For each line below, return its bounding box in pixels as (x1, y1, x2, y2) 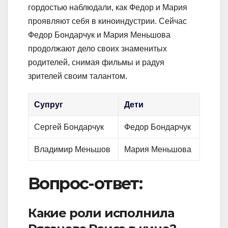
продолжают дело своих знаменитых (28, 44, 167, 53)
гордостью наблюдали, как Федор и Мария (28, 3, 187, 12)
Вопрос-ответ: (28, 173, 142, 193)
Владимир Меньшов (34, 145, 111, 154)
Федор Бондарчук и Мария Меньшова (28, 30, 170, 39)
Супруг (34, 100, 64, 109)
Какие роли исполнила (28, 206, 174, 221)
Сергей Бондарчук (34, 122, 104, 131)
